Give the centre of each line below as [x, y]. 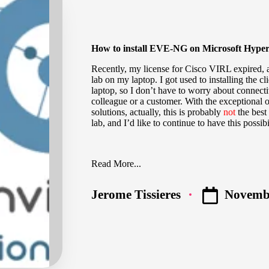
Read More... [116, 163]
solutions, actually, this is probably [157, 112]
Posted [108, 200]
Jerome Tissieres [136, 194]
